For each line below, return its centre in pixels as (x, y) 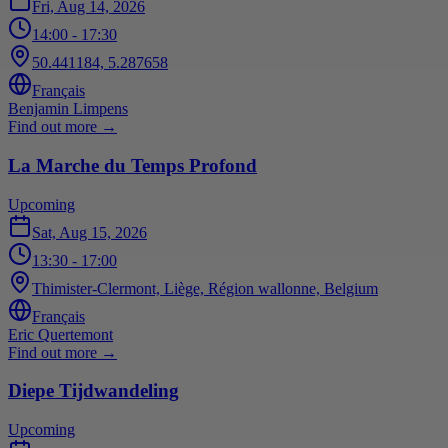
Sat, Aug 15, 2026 (89, 232)
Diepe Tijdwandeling (93, 391)
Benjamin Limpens (68, 109)
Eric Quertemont (60, 334)
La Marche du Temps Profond (132, 165)
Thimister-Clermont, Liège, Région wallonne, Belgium (205, 288)
